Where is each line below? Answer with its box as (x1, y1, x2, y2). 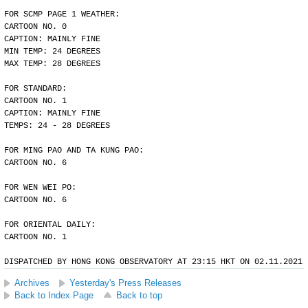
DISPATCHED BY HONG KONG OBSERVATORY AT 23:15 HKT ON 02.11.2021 (4, 257, 302, 267)
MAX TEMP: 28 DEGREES (4, 59, 100, 69)
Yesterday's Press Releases (69, 278, 181, 288)
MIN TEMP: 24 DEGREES (4, 47, 100, 56)
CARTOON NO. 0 (4, 22, 67, 32)
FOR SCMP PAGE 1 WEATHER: (4, 10, 120, 19)
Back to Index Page (14, 290, 93, 300)
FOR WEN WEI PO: (4, 183, 76, 192)
